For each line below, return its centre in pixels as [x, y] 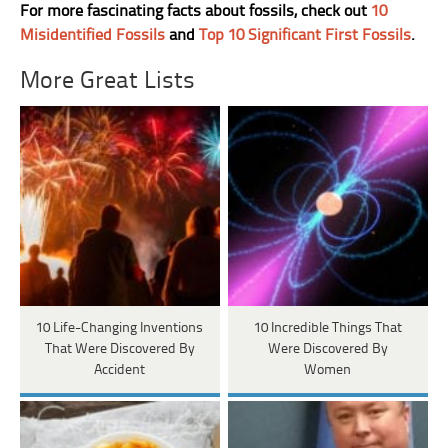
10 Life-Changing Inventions [120, 329]
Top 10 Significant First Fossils [305, 36]
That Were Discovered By [119, 350]
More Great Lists [108, 82]
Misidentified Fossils [93, 36]
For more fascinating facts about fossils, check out [196, 12]
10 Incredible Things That [327, 329]
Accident [120, 371]
